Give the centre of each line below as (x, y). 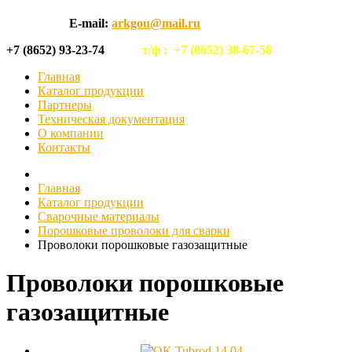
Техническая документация (111, 119)
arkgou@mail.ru (156, 23)
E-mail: (90, 23)
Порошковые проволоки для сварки (134, 231)
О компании (71, 133)
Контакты (64, 147)
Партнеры (65, 105)
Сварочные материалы (99, 216)
